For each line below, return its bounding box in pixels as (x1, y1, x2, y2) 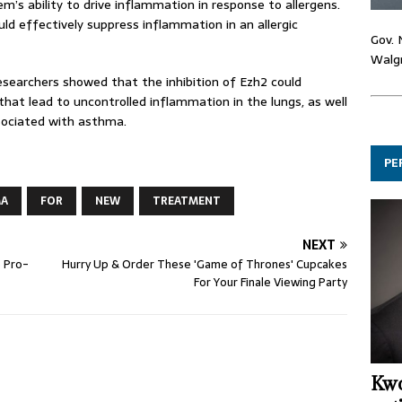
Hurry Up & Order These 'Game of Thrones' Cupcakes (62, 255, 348, 274)
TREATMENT (153, 192, 221, 210)
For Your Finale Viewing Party (194, 273, 348, 292)
